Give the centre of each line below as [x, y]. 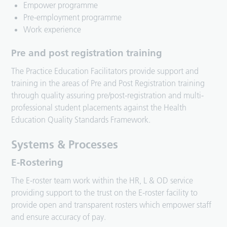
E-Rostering [37, 163]
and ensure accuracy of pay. [59, 217]
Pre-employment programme [74, 17]
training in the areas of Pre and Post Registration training [108, 83]
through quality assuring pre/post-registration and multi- [108, 96]
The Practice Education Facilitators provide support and [105, 71]
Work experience [52, 30]
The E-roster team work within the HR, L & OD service [102, 181]
